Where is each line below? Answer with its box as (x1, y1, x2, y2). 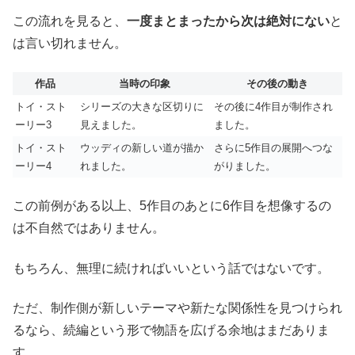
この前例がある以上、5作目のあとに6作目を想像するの (13, 199, 331, 213)
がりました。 (214, 160, 276, 173)
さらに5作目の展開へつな (214, 142, 333, 155)
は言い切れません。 (13, 36, 127, 50)
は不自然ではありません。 (13, 221, 165, 235)
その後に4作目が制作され (214, 101, 333, 113)
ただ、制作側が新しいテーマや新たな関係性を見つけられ (13, 301, 342, 315)
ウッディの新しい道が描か (80, 142, 204, 155)
